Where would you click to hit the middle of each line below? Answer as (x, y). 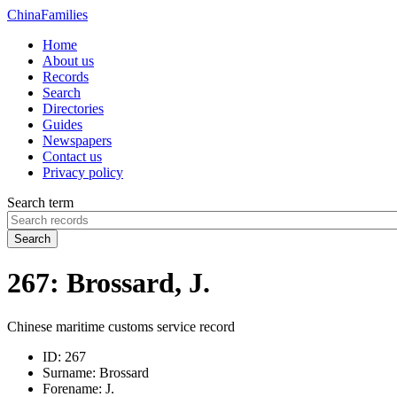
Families (64, 15)
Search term (40, 202)
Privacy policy (83, 172)
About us (68, 61)
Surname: (69, 372)
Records (66, 77)
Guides (62, 125)
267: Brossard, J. (109, 283)
